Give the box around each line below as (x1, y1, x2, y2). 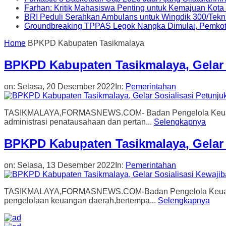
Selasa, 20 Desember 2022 (17, 82, 115, 91)
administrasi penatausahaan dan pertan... (4, 118, 154, 127)
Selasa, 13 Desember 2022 (17, 161, 115, 170)
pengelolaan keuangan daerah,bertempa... (4, 196, 158, 205)
